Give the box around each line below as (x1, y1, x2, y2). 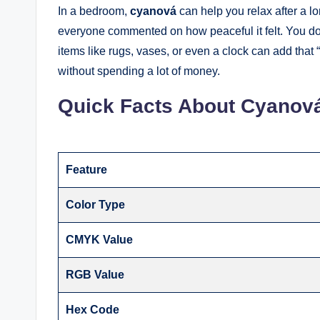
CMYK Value (66, 233, 134, 246)
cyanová (130, 4, 176, 17)
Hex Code (66, 303, 120, 316)
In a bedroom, (58, 4, 130, 17)
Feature (66, 163, 108, 176)
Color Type (66, 198, 126, 211)
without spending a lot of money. (58, 64, 220, 77)
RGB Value (66, 268, 125, 281)
